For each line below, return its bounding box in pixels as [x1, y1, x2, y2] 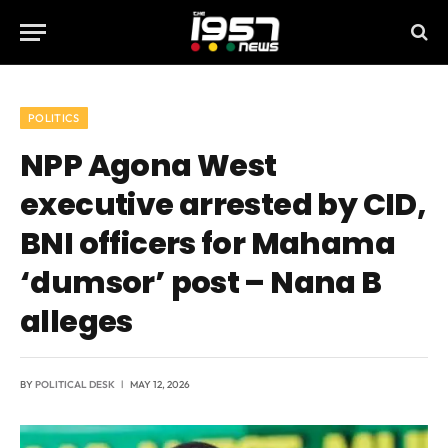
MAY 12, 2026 [130, 378, 190, 391]
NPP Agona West [20, 144, 277, 187]
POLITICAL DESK [35, 378, 115, 391]
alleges [20, 300, 133, 343]
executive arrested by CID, [20, 183, 427, 226]
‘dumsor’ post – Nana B [20, 261, 382, 304]
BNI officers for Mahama [20, 222, 396, 265]
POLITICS [28, 111, 80, 125]
